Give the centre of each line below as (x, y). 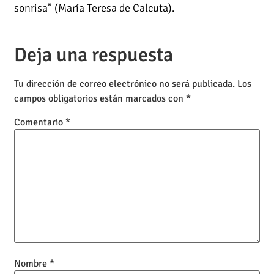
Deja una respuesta (94, 54)
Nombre (32, 264)
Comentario (40, 123)
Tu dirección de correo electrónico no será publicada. (125, 83)
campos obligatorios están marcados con (100, 98)
